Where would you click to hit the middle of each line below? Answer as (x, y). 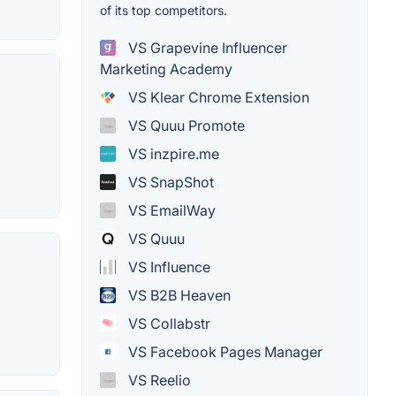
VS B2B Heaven (178, 296)
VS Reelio (158, 381)
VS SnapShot (169, 183)
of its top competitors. (164, 11)
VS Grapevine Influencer (206, 48)
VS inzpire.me (172, 154)
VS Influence (168, 267)
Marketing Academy (166, 69)
